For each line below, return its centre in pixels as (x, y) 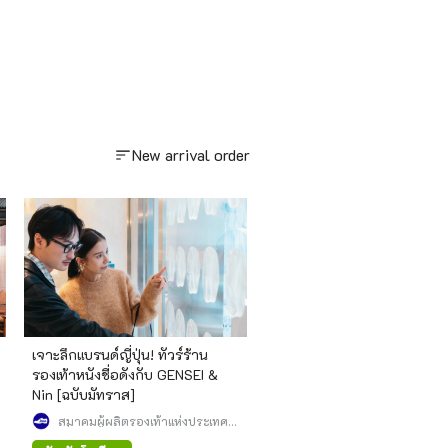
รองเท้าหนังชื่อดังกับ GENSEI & (125, 375)
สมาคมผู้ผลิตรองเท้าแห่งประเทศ (143, 421)
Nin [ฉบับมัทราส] (84, 395)
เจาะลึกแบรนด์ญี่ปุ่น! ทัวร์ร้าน (120, 355)
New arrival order (191, 155)
